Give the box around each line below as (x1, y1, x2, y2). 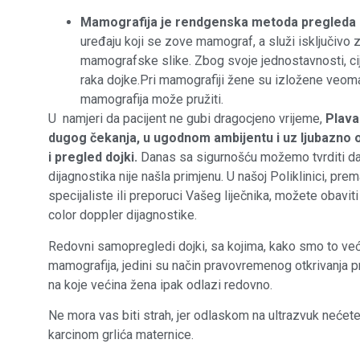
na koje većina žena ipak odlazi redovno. (48, 276, 272, 292)
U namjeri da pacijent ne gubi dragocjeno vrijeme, (48, 111, 322, 127)
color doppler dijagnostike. (48, 207, 197, 223)
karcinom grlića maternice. (48, 327, 194, 343)
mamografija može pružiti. (80, 92, 223, 108)
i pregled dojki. (48, 149, 137, 166)
